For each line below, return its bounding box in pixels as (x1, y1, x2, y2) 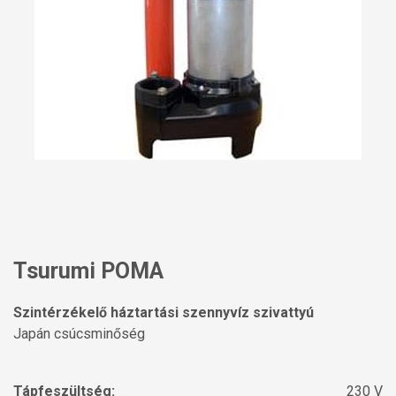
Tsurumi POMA (13, 258, 164, 285)
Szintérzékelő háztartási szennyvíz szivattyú (13, 304, 314, 322)
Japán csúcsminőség (13, 325, 145, 343)
